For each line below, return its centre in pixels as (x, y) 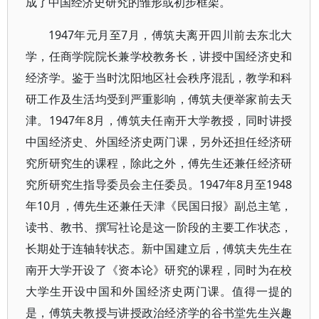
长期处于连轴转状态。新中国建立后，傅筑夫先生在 (159, 249)
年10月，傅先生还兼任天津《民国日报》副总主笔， (159, 206)
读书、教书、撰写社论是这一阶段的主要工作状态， (159, 227)
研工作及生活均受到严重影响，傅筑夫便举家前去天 (159, 99)
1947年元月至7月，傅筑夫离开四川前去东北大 (171, 35)
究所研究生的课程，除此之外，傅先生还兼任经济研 (159, 163)
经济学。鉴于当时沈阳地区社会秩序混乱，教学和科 (159, 78)
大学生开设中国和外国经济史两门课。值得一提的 (159, 291)
